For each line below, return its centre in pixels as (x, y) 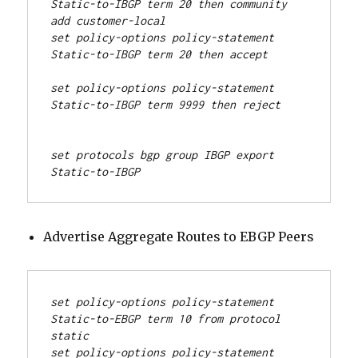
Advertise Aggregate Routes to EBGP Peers (179, 236)
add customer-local (108, 20)
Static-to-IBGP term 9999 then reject (166, 104)
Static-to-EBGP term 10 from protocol (166, 318)
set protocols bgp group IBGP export (163, 154)
